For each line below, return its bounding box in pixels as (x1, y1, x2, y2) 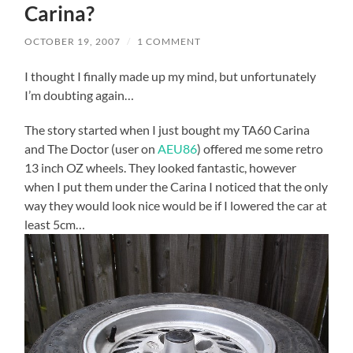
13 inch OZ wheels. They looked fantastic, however (24, 160, 297, 176)
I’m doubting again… (24, 87, 135, 103)
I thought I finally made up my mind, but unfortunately (24, 69, 317, 84)
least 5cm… (24, 217, 86, 232)
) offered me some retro (197, 141, 324, 157)
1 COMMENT (137, 35, 202, 48)
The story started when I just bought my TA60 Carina (24, 122, 310, 138)
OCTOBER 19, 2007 (24, 35, 121, 48)
